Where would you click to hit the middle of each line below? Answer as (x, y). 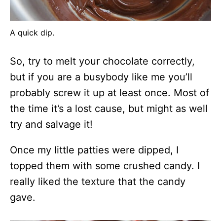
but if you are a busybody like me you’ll (101, 77)
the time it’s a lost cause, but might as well (109, 108)
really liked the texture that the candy (98, 181)
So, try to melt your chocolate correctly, (102, 61)
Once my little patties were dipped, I (94, 150)
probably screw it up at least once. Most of (110, 92)
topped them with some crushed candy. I (105, 166)
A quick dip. (32, 32)
